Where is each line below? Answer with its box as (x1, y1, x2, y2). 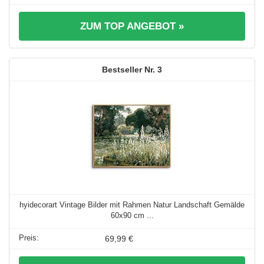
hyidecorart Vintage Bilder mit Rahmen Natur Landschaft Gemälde (19, 200, 245, 209)
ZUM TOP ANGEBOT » (80, 20, 184, 32)
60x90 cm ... (110, 210, 154, 220)
